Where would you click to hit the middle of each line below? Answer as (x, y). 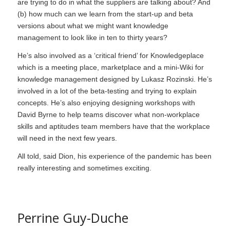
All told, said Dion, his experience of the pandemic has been (114, 156)
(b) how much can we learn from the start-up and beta (105, 14)
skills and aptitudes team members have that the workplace (113, 127)
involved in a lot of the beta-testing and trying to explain (107, 91)
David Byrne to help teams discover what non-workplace (108, 115)
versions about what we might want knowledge (93, 26)
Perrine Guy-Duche (73, 218)
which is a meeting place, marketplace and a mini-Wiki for (110, 68)
